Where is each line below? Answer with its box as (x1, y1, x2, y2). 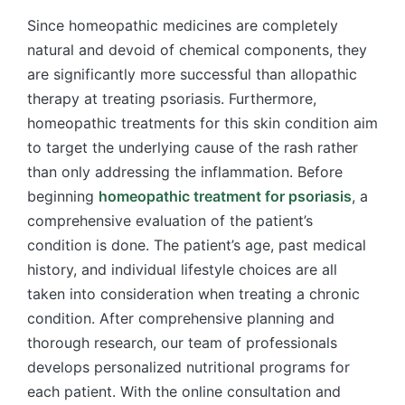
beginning (27, 187, 99, 206)
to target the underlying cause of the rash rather (27, 138, 358, 157)
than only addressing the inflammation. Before (27, 163, 343, 182)
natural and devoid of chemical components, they (27, 41, 367, 60)
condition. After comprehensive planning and (27, 309, 334, 328)
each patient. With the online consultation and (27, 382, 341, 401)
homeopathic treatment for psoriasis (99, 187, 352, 206)
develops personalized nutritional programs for (27, 358, 350, 377)
